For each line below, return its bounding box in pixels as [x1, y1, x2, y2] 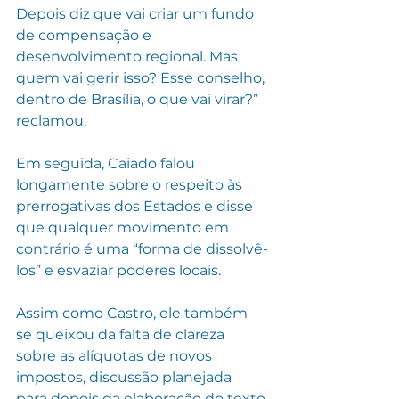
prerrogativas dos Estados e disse [16, 197, 256, 215]
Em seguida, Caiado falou [16, 154, 199, 172]
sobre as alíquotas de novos [16, 346, 216, 364]
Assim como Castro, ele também [16, 304, 251, 322]
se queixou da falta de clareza [16, 325, 228, 343]
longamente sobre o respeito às [16, 175, 246, 193]
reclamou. [16, 111, 86, 129]
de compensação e [16, 26, 155, 44]
